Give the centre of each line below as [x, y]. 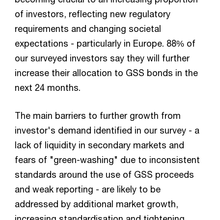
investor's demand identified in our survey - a [107, 130]
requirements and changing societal [88, 28]
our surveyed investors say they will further [102, 58]
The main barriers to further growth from [98, 115]
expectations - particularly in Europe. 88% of [105, 43]
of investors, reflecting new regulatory [93, 14]
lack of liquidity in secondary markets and [99, 145]
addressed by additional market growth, [96, 204]
